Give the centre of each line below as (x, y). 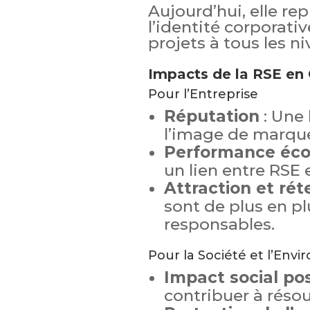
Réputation (211, 116)
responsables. (219, 224)
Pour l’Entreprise (203, 94)
